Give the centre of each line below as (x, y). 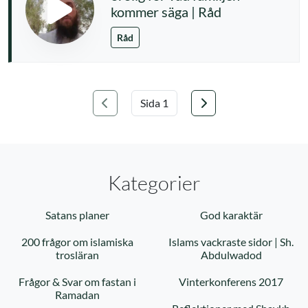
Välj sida (111, 110)
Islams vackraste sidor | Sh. (231, 242)
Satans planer (77, 215)
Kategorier (154, 183)
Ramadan (77, 295)
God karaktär (231, 215)
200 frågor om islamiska (77, 242)
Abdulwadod (231, 255)
